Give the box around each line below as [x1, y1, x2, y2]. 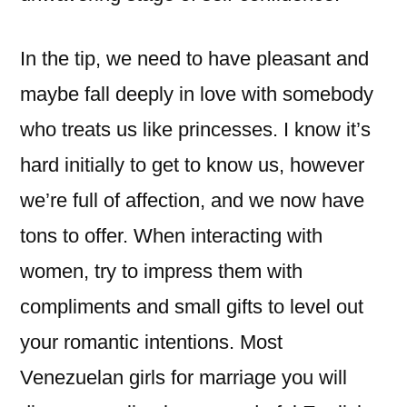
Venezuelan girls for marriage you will [20, 366, 347, 389]
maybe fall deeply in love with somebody [20, 83, 373, 105]
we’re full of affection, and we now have [20, 189, 364, 212]
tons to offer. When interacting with [20, 224, 323, 247]
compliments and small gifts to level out [20, 295, 363, 318]
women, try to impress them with [20, 260, 303, 283]
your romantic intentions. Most [20, 331, 283, 353]
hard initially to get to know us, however [20, 154, 364, 176]
